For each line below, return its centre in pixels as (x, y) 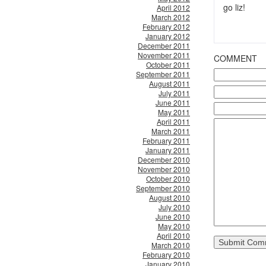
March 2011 (171, 131)
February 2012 (166, 26)
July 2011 (174, 93)
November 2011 (164, 55)
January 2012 (168, 36)
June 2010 (173, 216)
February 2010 (166, 254)
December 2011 (164, 45)
